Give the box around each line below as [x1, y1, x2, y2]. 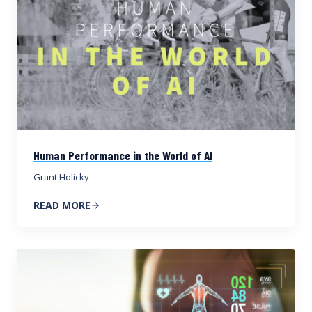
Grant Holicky [33, 171, 88, 184]
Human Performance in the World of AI [33, 148, 212, 164]
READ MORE [33, 198, 91, 212]
